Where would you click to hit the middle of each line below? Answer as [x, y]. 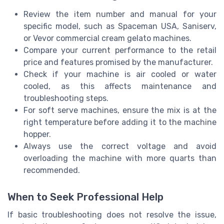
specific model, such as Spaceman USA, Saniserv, [120, 26]
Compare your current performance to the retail [120, 50]
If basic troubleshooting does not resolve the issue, [112, 215]
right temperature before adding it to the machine [120, 122]
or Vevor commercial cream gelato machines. [107, 38]
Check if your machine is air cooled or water [120, 74]
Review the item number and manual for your [120, 14]
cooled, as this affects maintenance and [120, 86]
